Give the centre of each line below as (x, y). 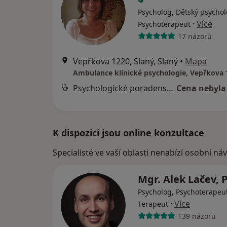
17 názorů (195, 36)
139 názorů (197, 216)
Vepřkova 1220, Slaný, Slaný (125, 61)
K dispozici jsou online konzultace (128, 133)
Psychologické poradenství (170, 88)
